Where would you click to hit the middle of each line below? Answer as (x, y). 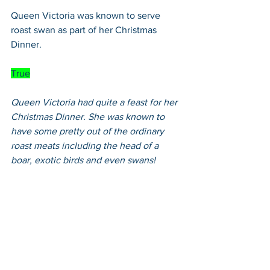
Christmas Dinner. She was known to (89, 116)
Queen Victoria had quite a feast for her (95, 102)
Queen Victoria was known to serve (87, 15)
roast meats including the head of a (86, 145)
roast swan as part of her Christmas (85, 30)
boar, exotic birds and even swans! (83, 160)
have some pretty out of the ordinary (89, 131)
